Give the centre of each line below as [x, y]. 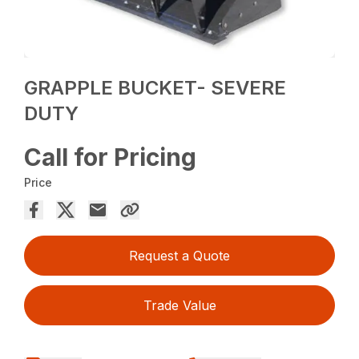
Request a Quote [179, 255]
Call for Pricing [111, 157]
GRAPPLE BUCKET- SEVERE [155, 87]
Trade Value [179, 305]
